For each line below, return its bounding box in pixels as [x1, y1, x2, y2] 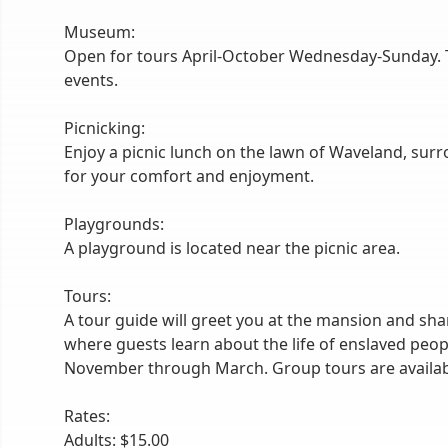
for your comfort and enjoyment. [64, 165, 314, 187]
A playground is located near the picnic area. [64, 237, 400, 259]
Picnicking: [64, 117, 145, 139]
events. [64, 69, 118, 91]
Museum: [64, 21, 135, 43]
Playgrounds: [64, 213, 164, 235]
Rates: [64, 405, 110, 427]
